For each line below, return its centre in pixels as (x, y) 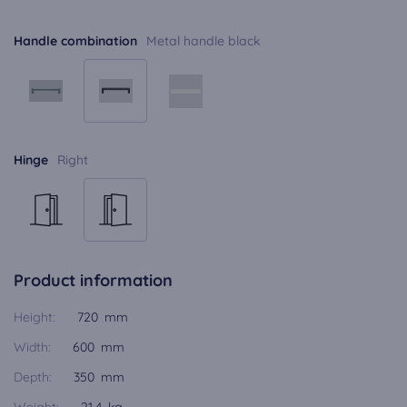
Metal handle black (203, 41)
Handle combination (75, 41)
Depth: (33, 377)
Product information (93, 280)
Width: (32, 347)
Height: (35, 317)
